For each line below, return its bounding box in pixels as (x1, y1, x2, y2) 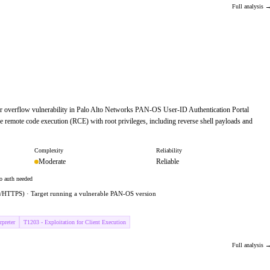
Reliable (155, 157, 179, 166)
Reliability (155, 147, 182, 154)
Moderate (39, 157, 66, 166)
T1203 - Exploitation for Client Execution (24, 219, 126, 225)
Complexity (34, 147, 63, 154)
